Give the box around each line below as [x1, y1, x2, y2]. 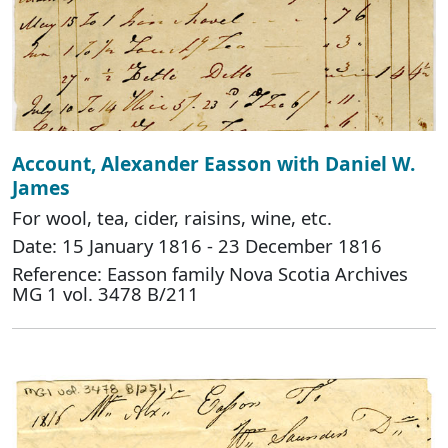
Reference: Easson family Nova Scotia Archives [12, 261, 408, 287]
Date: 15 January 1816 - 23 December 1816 [12, 233, 382, 259]
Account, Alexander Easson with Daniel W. [12, 150, 415, 178]
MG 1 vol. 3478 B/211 [12, 281, 199, 307]
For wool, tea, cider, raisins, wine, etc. [12, 205, 332, 231]
